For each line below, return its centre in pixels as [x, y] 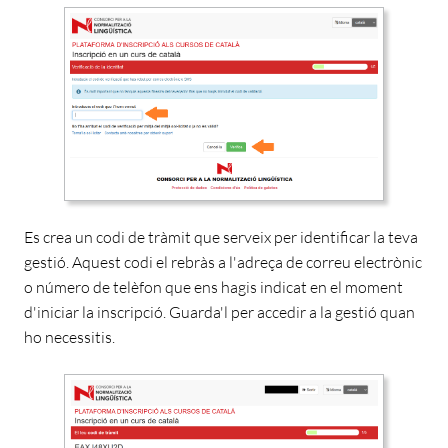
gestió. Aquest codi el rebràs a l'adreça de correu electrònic [223, 262]
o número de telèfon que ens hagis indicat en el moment [213, 287]
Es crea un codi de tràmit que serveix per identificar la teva [221, 237]
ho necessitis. [69, 337]
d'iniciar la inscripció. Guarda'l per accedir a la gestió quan [219, 312]
